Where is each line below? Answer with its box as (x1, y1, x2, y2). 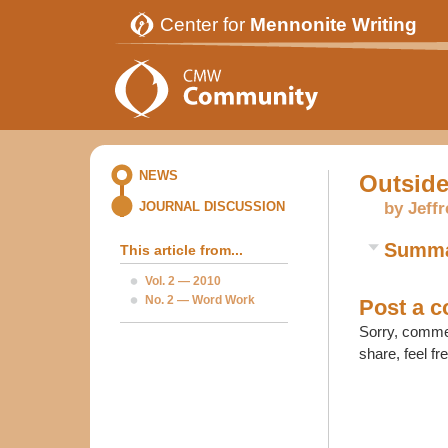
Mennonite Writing (250, 14, 417, 35)
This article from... (120, 242, 243, 258)
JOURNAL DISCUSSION (139, 199, 285, 214)
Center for (160, 14, 250, 35)
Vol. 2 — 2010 (145, 274, 221, 288)
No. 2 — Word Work (145, 293, 255, 307)
